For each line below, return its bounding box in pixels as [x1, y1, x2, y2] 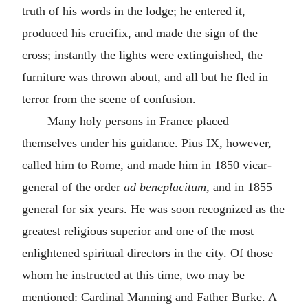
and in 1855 [210, 180, 272, 194]
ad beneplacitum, [124, 180, 210, 194]
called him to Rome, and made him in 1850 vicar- [22, 158, 272, 172]
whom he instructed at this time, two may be [22, 268, 245, 282]
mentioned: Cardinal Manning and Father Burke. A [22, 290, 276, 304]
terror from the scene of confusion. [22, 92, 196, 106]
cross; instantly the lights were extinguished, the [22, 48, 263, 62]
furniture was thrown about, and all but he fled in [22, 70, 268, 84]
